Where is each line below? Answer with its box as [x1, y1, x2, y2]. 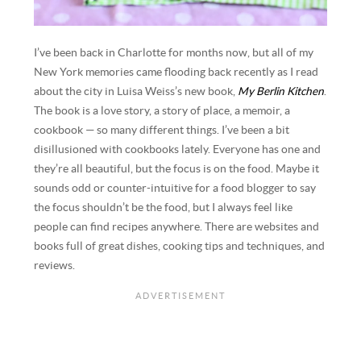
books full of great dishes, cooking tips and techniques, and [34, 239, 326, 252]
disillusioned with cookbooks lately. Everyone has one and [34, 143, 322, 156]
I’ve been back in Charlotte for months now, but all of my [34, 46, 314, 59]
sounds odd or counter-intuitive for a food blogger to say [34, 181, 317, 194]
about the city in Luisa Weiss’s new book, [34, 85, 239, 98]
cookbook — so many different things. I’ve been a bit [34, 123, 290, 136]
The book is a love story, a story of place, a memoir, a [34, 104, 291, 117]
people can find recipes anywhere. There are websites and [34, 220, 320, 233]
